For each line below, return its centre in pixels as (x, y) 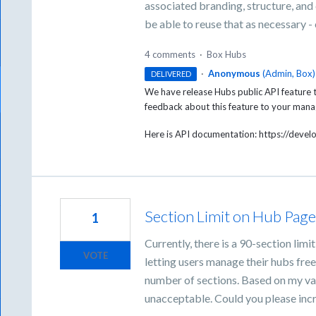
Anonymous (234, 73)
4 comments (170, 54)
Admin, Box (288, 73)
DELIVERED (171, 73)
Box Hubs (227, 54)
